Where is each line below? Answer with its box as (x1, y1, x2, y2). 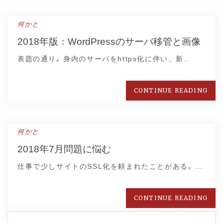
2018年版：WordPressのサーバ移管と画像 (17, 36, 201, 47)
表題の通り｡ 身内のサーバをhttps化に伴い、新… (17, 55, 192, 63)
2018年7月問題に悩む (17, 144, 111, 154)
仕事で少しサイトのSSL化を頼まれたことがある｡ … (17, 162, 203, 170)
